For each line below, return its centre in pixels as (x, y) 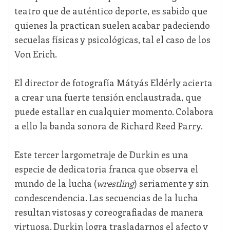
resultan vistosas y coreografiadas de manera (109, 212)
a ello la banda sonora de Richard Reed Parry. (108, 126)
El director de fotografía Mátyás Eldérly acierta (113, 83)
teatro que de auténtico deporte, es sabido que (111, 11)
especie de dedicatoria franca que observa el (106, 169)
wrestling (115, 184)
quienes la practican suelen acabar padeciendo (112, 25)
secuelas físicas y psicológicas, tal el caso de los (112, 40)
